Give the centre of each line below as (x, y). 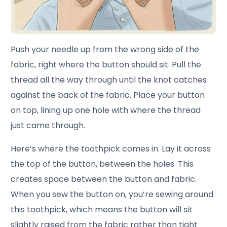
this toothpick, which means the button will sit (102, 210)
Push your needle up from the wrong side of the (105, 50)
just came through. (48, 126)
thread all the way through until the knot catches (109, 80)
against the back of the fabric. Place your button (108, 95)
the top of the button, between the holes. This (102, 164)
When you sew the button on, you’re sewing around (112, 195)
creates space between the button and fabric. (104, 179)
